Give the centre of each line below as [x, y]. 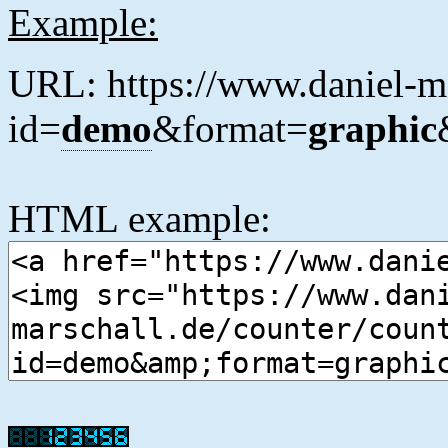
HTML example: [139, 219]
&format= [230, 129]
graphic [372, 129]
